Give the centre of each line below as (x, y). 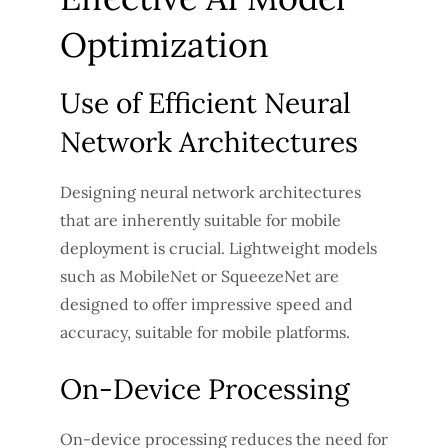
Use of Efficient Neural (205, 102)
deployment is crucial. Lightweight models (218, 247)
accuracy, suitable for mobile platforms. (205, 331)
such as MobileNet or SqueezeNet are (199, 275)
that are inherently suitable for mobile (200, 219)
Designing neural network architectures (210, 191)
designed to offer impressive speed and (206, 303)
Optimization (164, 44)
